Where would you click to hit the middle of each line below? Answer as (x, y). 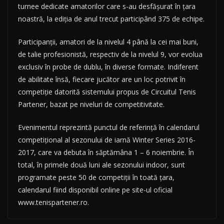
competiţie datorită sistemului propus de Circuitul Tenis (107, 92)
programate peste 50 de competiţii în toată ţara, (96, 177)
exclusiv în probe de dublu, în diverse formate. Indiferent (108, 67)
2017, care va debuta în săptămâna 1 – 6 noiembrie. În (106, 152)
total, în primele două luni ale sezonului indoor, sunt (101, 165)
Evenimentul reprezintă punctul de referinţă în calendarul (109, 127)
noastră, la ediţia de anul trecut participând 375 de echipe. (111, 19)
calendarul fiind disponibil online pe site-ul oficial (95, 190)
